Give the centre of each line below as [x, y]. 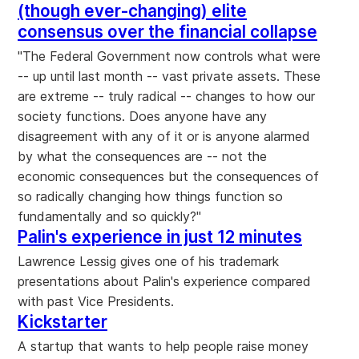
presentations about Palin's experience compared [164, 281]
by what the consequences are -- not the [142, 156]
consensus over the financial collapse [167, 31]
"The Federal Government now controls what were [169, 56]
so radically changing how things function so [150, 196]
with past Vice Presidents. [96, 301]
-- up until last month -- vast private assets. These [169, 76]
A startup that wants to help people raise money [163, 346]
